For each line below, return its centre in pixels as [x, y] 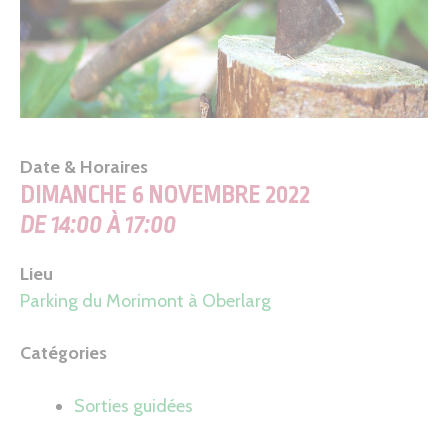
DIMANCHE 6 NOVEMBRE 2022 [164, 196]
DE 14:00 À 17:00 [98, 226]
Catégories [63, 353]
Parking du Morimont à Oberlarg [145, 301]
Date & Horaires [84, 167]
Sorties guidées [133, 405]
